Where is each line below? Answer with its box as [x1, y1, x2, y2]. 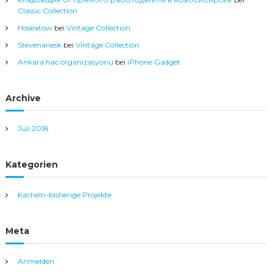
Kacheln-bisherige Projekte [17, 190, 112, 199]
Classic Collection [17, 5, 77, 15]
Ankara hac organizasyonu [17, 57, 113, 66]
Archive [5, 92, 41, 104]
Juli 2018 [17, 123, 49, 133]
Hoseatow [17, 23, 52, 32]
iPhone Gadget [127, 57, 180, 66]
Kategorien [5, 158, 58, 170]
